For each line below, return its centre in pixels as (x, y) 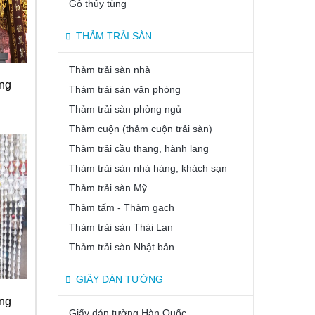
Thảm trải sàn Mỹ (108, 188)
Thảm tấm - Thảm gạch (122, 207)
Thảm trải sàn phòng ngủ (125, 109)
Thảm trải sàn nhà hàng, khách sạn (148, 168)
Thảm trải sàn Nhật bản (122, 247)
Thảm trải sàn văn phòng (125, 89)
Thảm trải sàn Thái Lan (121, 227)
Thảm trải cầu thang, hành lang (139, 148)
